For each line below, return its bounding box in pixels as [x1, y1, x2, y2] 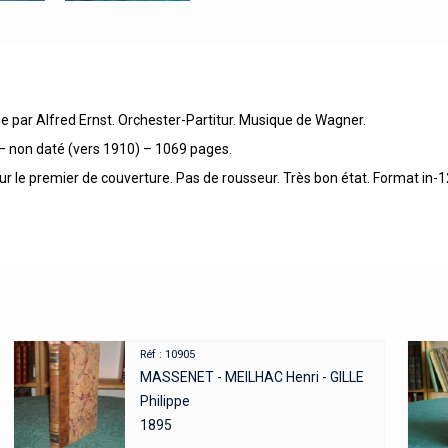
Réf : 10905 [139, 347, 195, 361]
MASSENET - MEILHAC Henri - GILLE [139, 368, 364, 385]
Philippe [139, 392, 190, 409]
